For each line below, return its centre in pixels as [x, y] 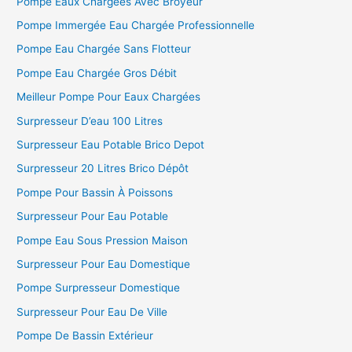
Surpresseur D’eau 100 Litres [90, 121]
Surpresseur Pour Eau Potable [93, 216]
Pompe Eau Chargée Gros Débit [97, 73]
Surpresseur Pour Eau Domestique [104, 264]
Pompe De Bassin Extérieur [85, 336]
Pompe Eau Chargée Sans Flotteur [104, 49]
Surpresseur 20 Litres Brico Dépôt [103, 169]
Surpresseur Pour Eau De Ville [92, 312]
